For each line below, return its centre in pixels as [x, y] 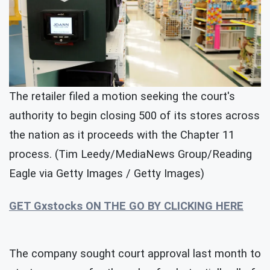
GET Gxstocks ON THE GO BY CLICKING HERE [126, 206]
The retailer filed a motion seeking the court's [122, 97]
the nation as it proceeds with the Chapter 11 [122, 135]
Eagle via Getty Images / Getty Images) [107, 174]
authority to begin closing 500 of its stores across [134, 116]
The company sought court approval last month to [135, 254]
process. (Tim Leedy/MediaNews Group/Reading [130, 155]
